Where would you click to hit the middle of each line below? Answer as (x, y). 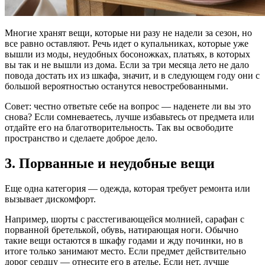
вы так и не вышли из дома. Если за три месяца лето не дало (127, 64)
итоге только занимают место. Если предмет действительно (125, 251)
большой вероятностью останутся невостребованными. (117, 86)
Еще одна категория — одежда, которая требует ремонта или (127, 188)
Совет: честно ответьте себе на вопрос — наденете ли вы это (128, 106)
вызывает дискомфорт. (50, 199)
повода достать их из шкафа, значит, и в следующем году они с (132, 75)
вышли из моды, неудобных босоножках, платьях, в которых (127, 54)
